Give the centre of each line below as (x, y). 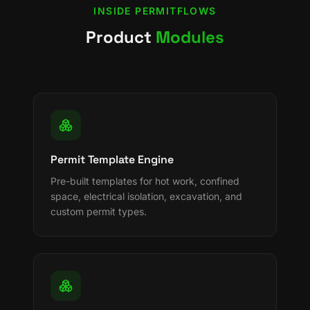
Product (121, 37)
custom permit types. (99, 211)
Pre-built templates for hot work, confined (145, 181)
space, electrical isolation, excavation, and (146, 196)
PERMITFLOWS (176, 11)
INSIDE (115, 11)
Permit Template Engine (112, 159)
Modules (190, 37)
